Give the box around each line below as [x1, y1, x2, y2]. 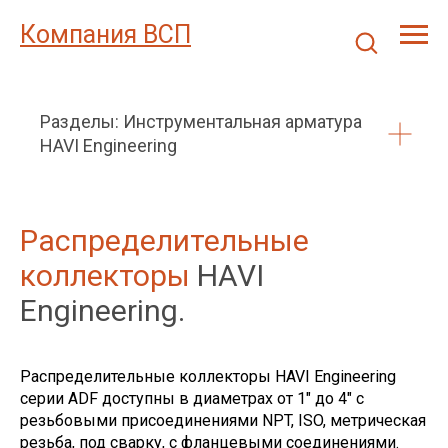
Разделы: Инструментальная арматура [40, 111, 362, 132]
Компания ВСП [20, 20, 191, 49]
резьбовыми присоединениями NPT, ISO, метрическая [20, 411, 426, 430]
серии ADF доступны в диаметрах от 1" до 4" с [20, 389, 364, 408]
